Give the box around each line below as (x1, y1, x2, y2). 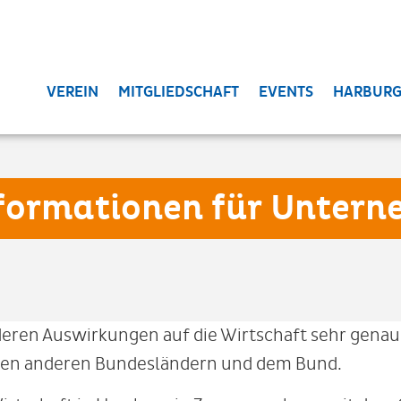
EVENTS (259, 83, 314, 101)
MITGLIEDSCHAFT (118, 83, 240, 101)
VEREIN (47, 83, 99, 101)
